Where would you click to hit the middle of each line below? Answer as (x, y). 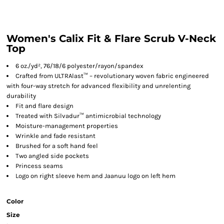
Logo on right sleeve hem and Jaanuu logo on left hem (95, 176)
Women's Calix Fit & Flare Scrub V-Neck (111, 38)
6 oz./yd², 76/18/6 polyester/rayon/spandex (79, 66)
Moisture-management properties (67, 126)
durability (21, 96)
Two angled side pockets (52, 156)
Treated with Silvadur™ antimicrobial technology (88, 116)
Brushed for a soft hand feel (57, 146)
